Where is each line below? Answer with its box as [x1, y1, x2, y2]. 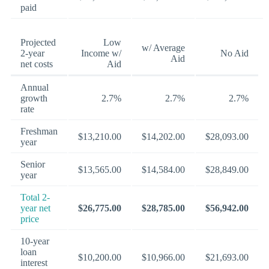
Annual [20, 82, 49, 93]
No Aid [220, 48, 249, 59]
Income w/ [81, 48, 121, 59]
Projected [20, 37, 56, 48]
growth [20, 93, 47, 104]
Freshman [20, 126, 58, 137]
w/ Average [142, 43, 185, 53]
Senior [20, 159, 45, 170]
